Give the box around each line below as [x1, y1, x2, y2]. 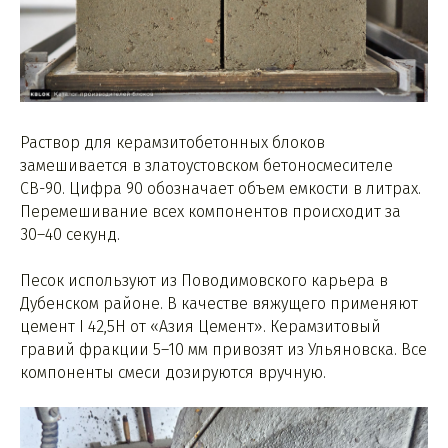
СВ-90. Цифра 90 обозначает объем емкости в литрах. [20, 178, 421, 198]
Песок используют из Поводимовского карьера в [20, 270, 388, 290]
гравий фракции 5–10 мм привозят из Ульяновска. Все [20, 339, 427, 359]
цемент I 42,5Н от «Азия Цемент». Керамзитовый [20, 316, 381, 336]
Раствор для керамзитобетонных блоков [20, 132, 325, 152]
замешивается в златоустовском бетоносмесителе [20, 155, 393, 175]
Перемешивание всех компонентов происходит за [20, 201, 401, 221]
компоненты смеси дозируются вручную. [20, 362, 326, 382]
